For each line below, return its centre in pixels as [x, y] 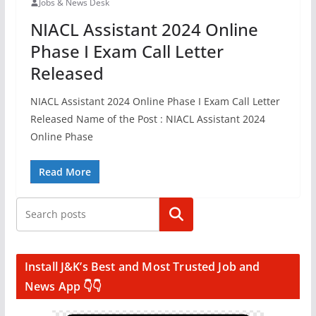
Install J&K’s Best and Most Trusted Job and [142, 267]
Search [176, 214]
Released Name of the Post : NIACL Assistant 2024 [147, 119]
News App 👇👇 [63, 286]
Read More [65, 172]
